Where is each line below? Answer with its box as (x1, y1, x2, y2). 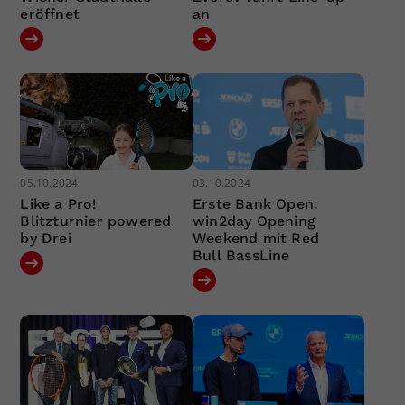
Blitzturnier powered (20, 212, 172, 231)
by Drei (20, 230, 71, 248)
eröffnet (20, 5, 80, 23)
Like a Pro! (20, 195, 98, 213)
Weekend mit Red (192, 230, 319, 248)
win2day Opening (192, 212, 316, 231)
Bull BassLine (192, 247, 290, 265)
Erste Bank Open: (192, 195, 319, 213)
